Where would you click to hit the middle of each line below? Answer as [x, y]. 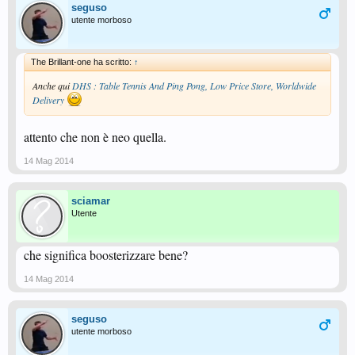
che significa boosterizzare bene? [106, 255]
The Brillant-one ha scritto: [82, 62]
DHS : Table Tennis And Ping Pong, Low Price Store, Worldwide [194, 86]
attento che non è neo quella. [95, 137]
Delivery [48, 100]
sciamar [91, 201]
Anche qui [52, 86]
